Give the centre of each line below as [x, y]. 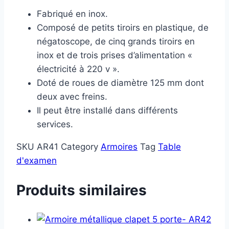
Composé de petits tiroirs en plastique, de [123, 27]
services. [55, 124]
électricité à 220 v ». [78, 69]
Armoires [119, 146]
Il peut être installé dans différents [107, 110]
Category [79, 146]
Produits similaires [82, 190]
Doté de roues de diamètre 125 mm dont [120, 83]
